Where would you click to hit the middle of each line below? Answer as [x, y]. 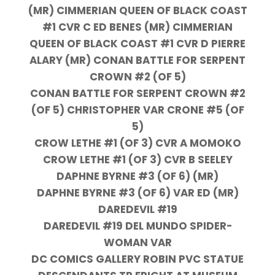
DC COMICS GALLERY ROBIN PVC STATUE [137, 259]
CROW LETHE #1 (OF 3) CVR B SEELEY [137, 159]
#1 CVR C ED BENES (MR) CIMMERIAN [137, 27]
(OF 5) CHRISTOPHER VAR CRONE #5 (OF [137, 110]
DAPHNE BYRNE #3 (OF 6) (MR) [137, 176]
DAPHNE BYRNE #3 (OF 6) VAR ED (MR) [137, 192]
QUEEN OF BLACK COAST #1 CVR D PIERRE [137, 43]
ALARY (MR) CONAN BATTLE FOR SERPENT [137, 60]
